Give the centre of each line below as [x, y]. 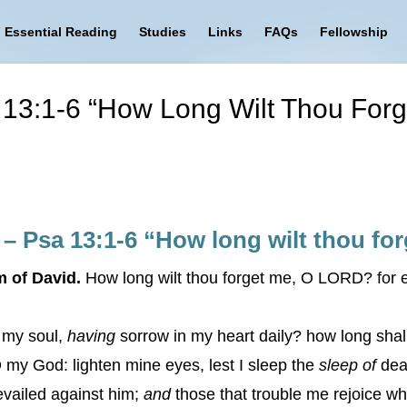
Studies [162, 32]
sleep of [347, 365]
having [91, 336]
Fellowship [353, 32]
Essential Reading [60, 32]
